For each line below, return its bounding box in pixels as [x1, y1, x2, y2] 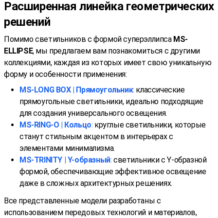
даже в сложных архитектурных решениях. [19, 178, 172, 188]
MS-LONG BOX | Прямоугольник [19, 85, 133, 94]
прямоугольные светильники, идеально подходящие [19, 96, 203, 106]
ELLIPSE [4, 46, 33, 55]
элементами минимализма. [19, 143, 115, 153]
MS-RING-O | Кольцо [19, 120, 91, 129]
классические [136, 85, 185, 94]
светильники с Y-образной [111, 155, 207, 164]
